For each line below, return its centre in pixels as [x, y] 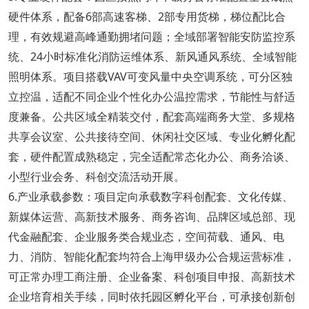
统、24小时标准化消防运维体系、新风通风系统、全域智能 [152, 56]
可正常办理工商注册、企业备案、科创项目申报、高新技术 [151, 276]
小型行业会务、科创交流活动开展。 [96, 176]
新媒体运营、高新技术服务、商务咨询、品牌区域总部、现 [151, 216]
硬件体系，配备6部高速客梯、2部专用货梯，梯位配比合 [147, 16]
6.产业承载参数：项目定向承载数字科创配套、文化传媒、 [150, 196]
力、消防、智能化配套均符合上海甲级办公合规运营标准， [151, 256]
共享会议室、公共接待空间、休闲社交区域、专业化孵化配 [151, 136]
